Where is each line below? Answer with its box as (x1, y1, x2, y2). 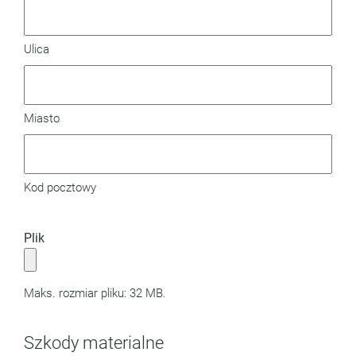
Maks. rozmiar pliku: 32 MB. (24, 286, 166, 300)
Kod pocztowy (24, 180, 96, 195)
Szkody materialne (24, 332, 164, 353)
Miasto (24, 111, 60, 126)
